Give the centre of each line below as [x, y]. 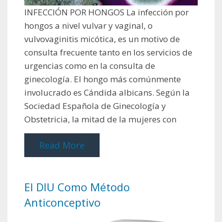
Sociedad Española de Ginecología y [95, 106]
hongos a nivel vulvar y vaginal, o [88, 26]
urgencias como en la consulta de [90, 66]
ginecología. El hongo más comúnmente [103, 79]
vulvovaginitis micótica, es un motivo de [102, 39]
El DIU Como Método [77, 187]
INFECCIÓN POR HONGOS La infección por [107, 12]
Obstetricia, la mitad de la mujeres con [100, 119]
